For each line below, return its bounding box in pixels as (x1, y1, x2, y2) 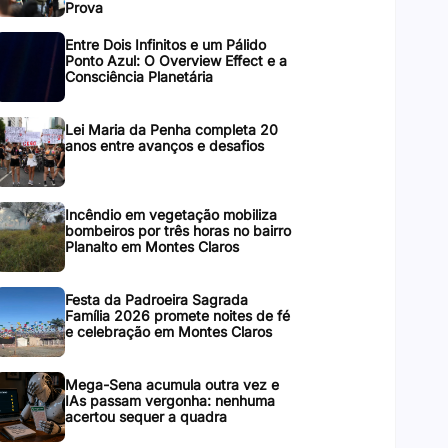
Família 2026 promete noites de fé (64, 307, 290, 324)
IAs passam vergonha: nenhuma (64, 392, 275, 409)
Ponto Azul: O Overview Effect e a (64, 52, 287, 69)
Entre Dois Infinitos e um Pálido (64, 36, 266, 53)
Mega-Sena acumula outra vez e (64, 376, 279, 393)
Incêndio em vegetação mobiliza (64, 206, 277, 223)
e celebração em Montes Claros (64, 323, 272, 340)
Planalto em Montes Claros (64, 238, 239, 255)
